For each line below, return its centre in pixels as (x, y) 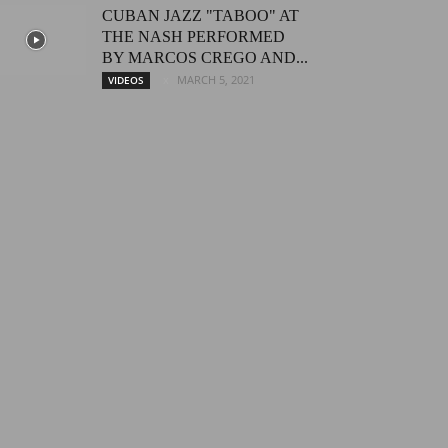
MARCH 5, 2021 (216, 79)
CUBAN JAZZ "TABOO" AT (200, 15)
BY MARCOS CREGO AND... (205, 57)
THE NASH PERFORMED (193, 36)
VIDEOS (126, 80)
